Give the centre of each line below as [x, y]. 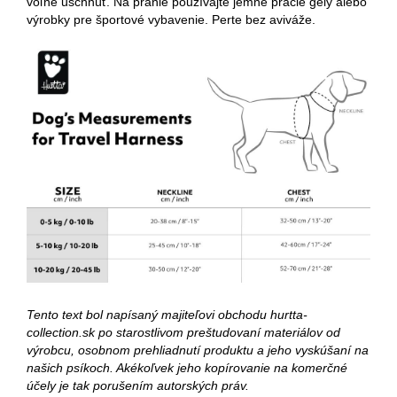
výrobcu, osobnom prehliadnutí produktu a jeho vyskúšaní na [198, 350]
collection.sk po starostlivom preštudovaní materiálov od [183, 333]
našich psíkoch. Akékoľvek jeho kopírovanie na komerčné [187, 368]
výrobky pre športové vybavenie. [117, 20]
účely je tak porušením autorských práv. [138, 386]
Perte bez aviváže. [264, 20]
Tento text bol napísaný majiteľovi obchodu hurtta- [167, 315]
